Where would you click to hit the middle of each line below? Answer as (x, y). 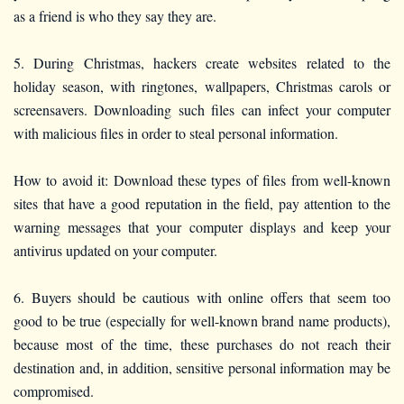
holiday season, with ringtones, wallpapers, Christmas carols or (202, 86)
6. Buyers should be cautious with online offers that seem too (202, 297)
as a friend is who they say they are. (115, 15)
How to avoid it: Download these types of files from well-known (202, 179)
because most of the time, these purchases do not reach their (202, 344)
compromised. (54, 390)
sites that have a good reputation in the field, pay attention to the (202, 203)
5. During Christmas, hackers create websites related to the (202, 62)
